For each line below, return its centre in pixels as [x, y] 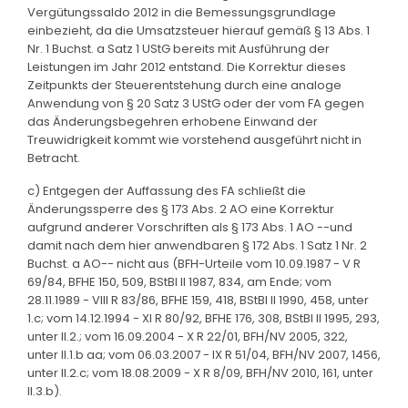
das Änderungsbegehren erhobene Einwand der [173, 121]
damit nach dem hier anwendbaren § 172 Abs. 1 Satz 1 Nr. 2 [197, 245]
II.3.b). [45, 391]
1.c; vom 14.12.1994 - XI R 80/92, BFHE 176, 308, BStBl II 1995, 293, [204, 318]
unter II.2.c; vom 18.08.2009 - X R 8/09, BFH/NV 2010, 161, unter [200, 372]
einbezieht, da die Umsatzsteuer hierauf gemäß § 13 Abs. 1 [199, 30]
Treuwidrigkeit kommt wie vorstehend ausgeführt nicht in [194, 139]
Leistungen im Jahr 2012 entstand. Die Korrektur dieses [187, 66]
